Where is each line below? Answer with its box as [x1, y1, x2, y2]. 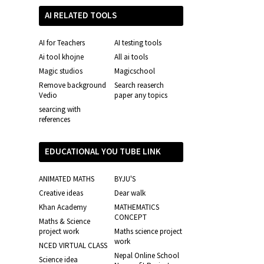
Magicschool [114, 65, 155, 76]
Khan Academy [39, 202, 87, 212]
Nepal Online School [114, 250, 179, 260]
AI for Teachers [39, 37, 85, 48]
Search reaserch [114, 80, 164, 90]
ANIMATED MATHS [39, 173, 94, 184]
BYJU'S [114, 173, 136, 184]
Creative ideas [39, 187, 83, 198]
